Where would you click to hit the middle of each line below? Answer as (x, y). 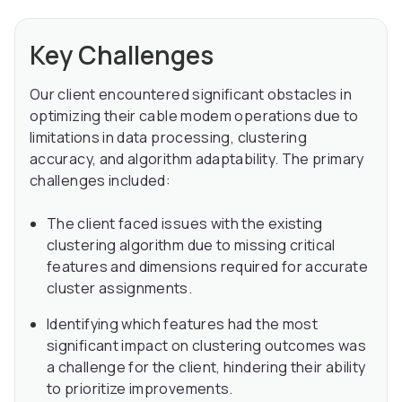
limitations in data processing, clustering (169, 138)
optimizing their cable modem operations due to (194, 116)
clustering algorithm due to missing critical (191, 245)
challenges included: (100, 181)
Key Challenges (122, 55)
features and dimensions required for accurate (208, 267)
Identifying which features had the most (183, 324)
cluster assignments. (120, 288)
